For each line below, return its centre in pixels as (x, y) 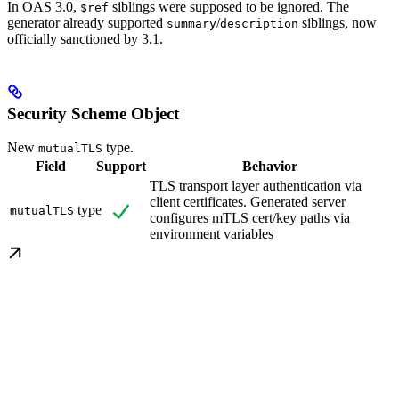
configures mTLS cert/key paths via (250, 218)
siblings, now (338, 22)
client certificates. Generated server (248, 202)
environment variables (212, 234)
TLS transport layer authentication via (256, 186)
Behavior (269, 167)
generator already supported (87, 22)
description (259, 23)
